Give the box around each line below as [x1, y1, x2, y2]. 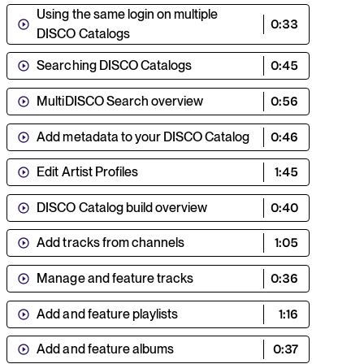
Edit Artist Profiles [37, 164, 138, 180]
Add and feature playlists [37, 305, 178, 322]
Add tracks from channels [37, 235, 184, 251]
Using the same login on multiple [37, 6, 218, 22]
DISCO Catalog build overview [37, 199, 207, 215]
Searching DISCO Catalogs [37, 58, 192, 74]
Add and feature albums [37, 341, 174, 357]
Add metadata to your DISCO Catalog [37, 128, 249, 145]
